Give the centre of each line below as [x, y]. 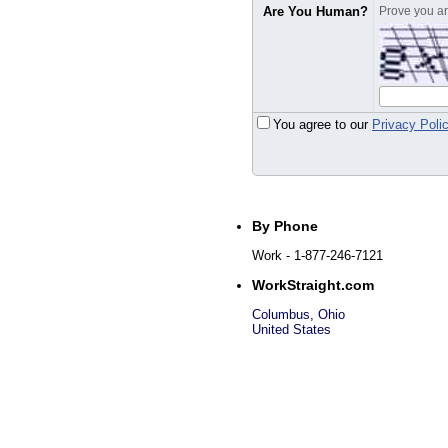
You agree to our [322, 124]
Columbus [281, 314]
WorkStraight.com [313, 285]
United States [291, 329]
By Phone [285, 226]
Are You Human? [315, 11]
